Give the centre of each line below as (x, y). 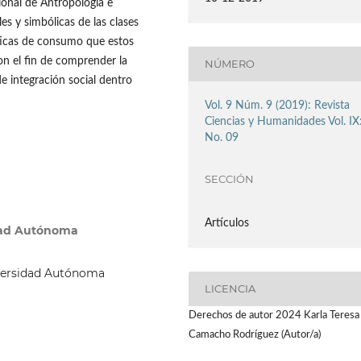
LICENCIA (230, 289)
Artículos (227, 223)
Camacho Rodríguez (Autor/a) (255, 334)
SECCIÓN (230, 179)
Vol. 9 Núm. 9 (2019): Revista (278, 105)
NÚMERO (230, 64)
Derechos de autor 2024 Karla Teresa (274, 315)
